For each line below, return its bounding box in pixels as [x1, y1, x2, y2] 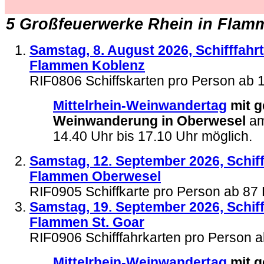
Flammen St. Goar [29, 215, 144, 230]
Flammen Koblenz [29, 58, 145, 73]
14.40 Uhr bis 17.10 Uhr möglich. [53, 129, 252, 144]
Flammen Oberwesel [29, 169, 161, 184]
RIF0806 [29, 74, 82, 88]
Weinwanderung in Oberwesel [53, 114, 246, 128]
